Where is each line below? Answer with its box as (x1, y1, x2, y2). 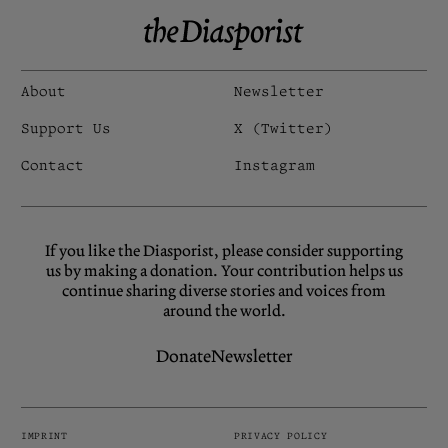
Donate (155, 345, 211, 368)
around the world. (162, 301, 286, 322)
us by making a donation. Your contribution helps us (45, 261, 403, 282)
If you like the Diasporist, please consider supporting (45, 241, 403, 262)
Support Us (21, 120, 111, 138)
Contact (21, 157, 84, 175)
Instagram (234, 157, 315, 175)
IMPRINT (21, 430, 68, 443)
